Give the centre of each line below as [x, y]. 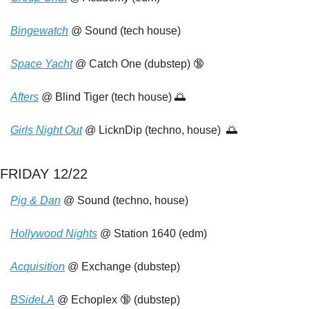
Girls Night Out [46, 130]
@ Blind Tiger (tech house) [107, 97]
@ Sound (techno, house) [124, 200]
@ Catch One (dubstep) [133, 64]
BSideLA [32, 300]
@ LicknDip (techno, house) [154, 130]
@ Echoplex [87, 300]
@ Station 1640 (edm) [152, 233]
